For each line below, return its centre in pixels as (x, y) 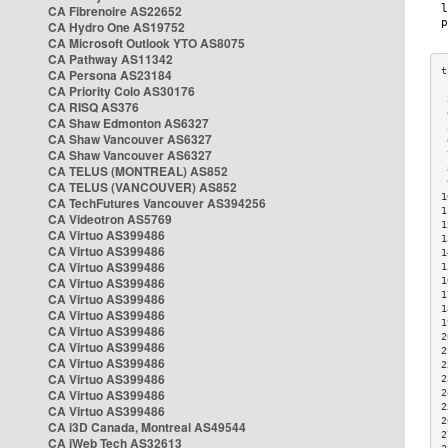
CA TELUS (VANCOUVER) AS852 (142, 187)
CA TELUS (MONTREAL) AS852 (138, 171)
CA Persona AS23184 (110, 75)
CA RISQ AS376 (93, 107)
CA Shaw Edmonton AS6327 (128, 123)
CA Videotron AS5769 (110, 219)
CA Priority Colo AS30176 (121, 91)
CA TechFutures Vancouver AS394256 (157, 203)
